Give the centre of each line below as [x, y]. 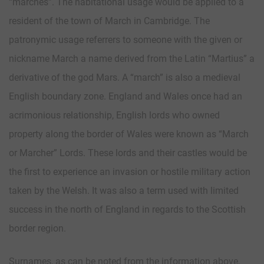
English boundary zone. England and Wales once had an [126, 96]
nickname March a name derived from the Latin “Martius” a [132, 58]
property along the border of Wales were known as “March [129, 134]
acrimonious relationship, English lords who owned [114, 115]
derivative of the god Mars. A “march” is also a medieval [125, 77]
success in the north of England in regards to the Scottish [127, 209]
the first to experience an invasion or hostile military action [130, 171]
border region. [37, 228]
